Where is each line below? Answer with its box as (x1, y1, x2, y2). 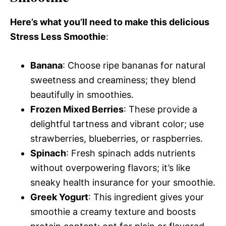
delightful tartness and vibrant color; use (30, 119, 204, 130)
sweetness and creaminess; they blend (30, 75, 196, 86)
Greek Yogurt (30, 192, 88, 203)
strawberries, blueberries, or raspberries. (30, 133, 203, 144)
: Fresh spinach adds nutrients (66, 148, 195, 159)
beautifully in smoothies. (30, 89, 134, 100)
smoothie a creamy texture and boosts (30, 206, 196, 217)
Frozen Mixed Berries (30, 104, 124, 115)
